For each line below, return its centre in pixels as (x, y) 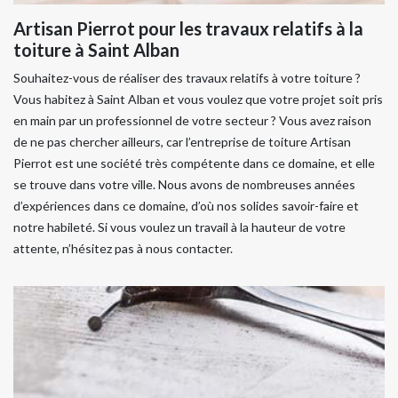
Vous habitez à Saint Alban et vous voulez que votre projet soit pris (198, 99)
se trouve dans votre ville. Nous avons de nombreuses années (184, 184)
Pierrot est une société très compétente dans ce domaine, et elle (194, 163)
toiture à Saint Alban (96, 50)
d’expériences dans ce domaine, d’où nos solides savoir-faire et (186, 206)
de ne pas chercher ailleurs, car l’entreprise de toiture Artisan (182, 142)
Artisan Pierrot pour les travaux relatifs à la (188, 28)
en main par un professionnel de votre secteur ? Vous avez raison (192, 120)
